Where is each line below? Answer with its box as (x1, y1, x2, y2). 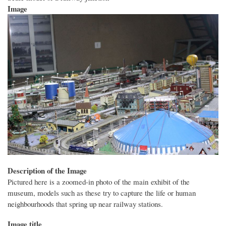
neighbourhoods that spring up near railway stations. (8, 198, 163, 209)
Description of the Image (8, 164, 87, 176)
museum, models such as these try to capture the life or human (8, 187, 196, 198)
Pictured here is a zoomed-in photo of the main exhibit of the (8, 176, 190, 187)
